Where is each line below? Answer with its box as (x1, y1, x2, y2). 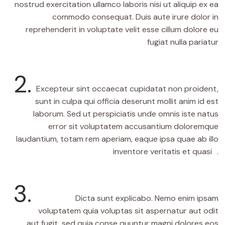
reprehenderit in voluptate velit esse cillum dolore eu (25, 24, 218, 35)
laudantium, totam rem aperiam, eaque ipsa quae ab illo (16, 134, 218, 145)
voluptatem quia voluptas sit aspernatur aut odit (38, 205, 218, 216)
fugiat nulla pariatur (147, 37, 218, 48)
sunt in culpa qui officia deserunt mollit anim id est (35, 96, 218, 107)
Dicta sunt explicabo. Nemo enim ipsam (75, 193, 218, 204)
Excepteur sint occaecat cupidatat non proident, (36, 83, 218, 94)
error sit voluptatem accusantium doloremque (48, 121, 218, 132)
